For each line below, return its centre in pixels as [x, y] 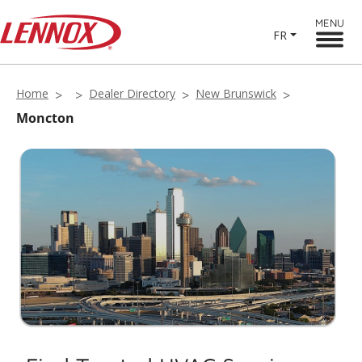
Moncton [45, 118]
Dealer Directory [132, 93]
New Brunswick [236, 93]
